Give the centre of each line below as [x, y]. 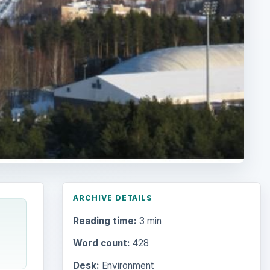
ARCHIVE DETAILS [113, 198]
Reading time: [105, 221]
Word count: [101, 243]
